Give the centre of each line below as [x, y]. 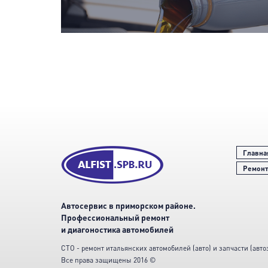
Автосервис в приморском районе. [128, 205]
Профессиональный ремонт [115, 217]
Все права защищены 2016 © [108, 260]
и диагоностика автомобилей [117, 229]
